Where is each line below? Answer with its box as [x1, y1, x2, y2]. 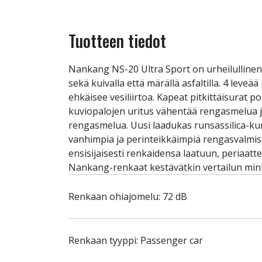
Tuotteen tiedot [68, 29, 166, 53]
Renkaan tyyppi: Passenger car [68, 234, 203, 247]
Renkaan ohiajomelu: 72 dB [68, 190, 187, 203]
